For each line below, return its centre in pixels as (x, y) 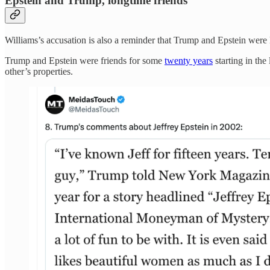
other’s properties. (39, 71)
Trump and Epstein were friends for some (85, 60)
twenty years (189, 60)
